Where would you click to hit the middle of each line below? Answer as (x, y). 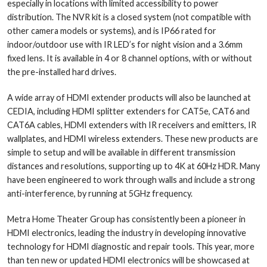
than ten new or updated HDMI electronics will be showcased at (128, 260)
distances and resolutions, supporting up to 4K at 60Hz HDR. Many (133, 166)
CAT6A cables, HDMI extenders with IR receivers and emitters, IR (132, 125)
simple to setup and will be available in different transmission (121, 152)
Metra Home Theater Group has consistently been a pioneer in (126, 219)
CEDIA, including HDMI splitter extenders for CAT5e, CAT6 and (128, 111)
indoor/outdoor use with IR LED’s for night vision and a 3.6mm (125, 44)
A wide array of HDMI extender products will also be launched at (129, 97)
